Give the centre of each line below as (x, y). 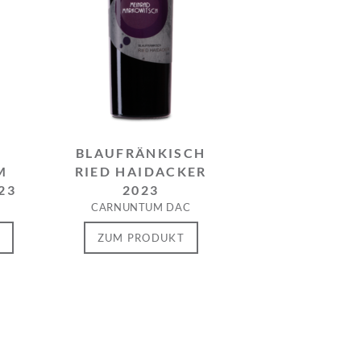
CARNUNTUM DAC (141, 207)
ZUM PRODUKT (141, 237)
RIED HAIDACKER (141, 172)
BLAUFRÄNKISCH (141, 153)
